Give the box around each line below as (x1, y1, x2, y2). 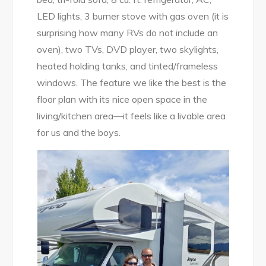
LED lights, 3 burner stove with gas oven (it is (37, 9, 229, 22)
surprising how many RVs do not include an (37, 26, 218, 39)
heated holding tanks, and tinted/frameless (37, 59, 218, 72)
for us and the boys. (37, 126, 121, 138)
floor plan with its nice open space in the (37, 93, 208, 105)
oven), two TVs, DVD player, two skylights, (37, 43, 219, 55)
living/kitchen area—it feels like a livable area (37, 109, 226, 122)
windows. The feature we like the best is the (37, 76, 227, 88)
